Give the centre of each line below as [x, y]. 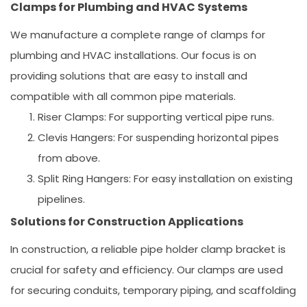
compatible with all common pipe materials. [123, 96]
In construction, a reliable [75, 249]
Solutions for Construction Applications [127, 221]
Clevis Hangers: [76, 137]
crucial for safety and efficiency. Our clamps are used [147, 269]
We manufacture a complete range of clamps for [138, 34]
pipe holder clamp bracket [208, 249]
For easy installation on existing [212, 178]
